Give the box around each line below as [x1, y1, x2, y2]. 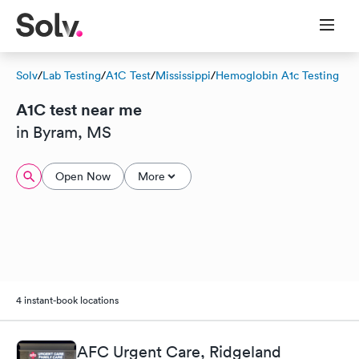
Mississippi [155, 68, 211, 83]
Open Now [55, 169, 111, 184]
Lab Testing [42, 68, 101, 83]
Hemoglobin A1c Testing [216, 68, 339, 83]
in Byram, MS [16, 123, 111, 142]
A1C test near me [16, 99, 142, 120]
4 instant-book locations [16, 292, 119, 307]
